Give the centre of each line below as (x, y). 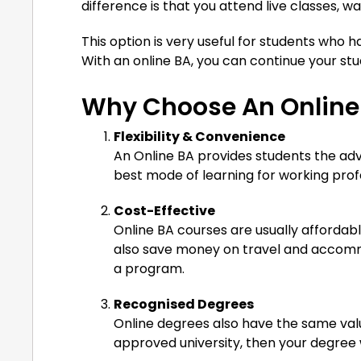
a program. (149, 268)
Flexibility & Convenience (199, 136)
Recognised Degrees (184, 304)
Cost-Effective (164, 210)
